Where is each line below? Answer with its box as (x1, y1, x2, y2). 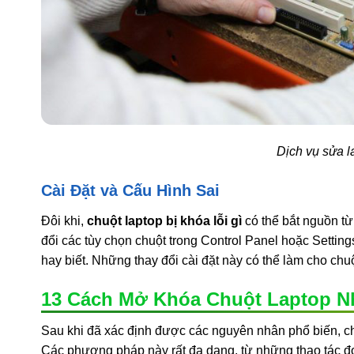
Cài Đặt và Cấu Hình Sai (41, 182, 220, 199)
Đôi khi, (41, 214, 87, 228)
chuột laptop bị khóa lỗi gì (87, 214, 242, 228)
